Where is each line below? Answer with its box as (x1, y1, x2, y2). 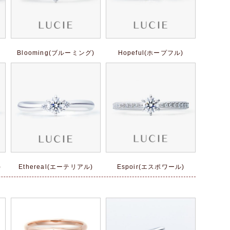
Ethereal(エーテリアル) (18, 163, 93, 171)
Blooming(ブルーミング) (17, 49, 95, 57)
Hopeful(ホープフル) (118, 49, 184, 57)
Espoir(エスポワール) (117, 163, 185, 171)
